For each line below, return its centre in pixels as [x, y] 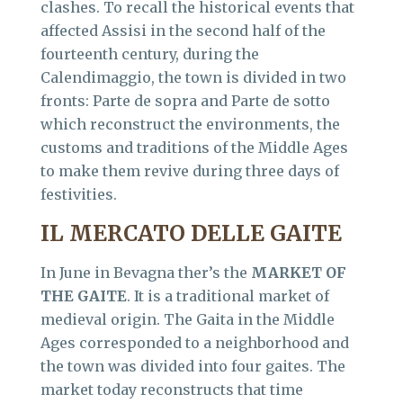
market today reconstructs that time [172, 390]
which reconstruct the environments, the [190, 124]
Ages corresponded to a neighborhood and [195, 343]
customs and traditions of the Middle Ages [194, 148]
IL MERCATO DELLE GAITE [191, 233]
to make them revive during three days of [190, 171]
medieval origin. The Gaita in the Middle [188, 319]
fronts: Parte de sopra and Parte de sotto [185, 101]
